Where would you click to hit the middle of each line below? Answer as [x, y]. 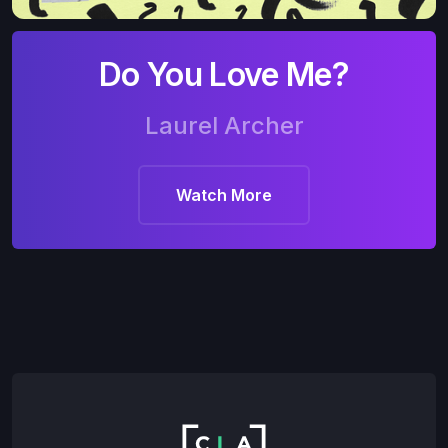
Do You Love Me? [224, 74]
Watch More [224, 194]
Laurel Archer [224, 125]
